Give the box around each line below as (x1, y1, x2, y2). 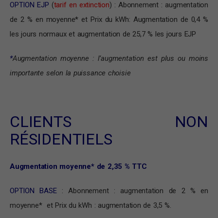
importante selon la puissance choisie (10, 69, 131, 78)
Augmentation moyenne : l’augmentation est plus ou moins (12, 54, 208, 63)
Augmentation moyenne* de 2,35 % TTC (10, 162, 149, 171)
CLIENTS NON (10, 112, 208, 131)
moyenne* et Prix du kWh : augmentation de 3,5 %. (10, 201, 171, 210)
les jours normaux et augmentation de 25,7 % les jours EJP (10, 30, 197, 39)
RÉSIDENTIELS (10, 130, 112, 149)
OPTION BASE (10, 186, 57, 196)
